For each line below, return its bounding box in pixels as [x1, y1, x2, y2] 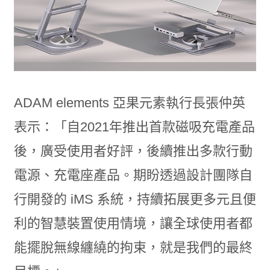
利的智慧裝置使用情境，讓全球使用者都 [13, 216, 253, 231]
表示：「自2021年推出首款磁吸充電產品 [13, 119, 255, 135]
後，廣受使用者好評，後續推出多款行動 [13, 143, 253, 159]
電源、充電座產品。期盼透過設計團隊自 [13, 168, 253, 183]
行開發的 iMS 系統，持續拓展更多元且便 [13, 192, 256, 207]
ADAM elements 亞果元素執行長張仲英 [13, 95, 245, 111]
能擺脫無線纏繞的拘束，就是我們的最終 [13, 240, 253, 256]
